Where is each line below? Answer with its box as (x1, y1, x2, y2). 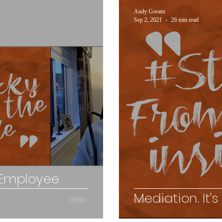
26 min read (171, 16, 199, 23)
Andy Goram (134, 8, 165, 15)
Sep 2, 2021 (134, 16, 162, 23)
